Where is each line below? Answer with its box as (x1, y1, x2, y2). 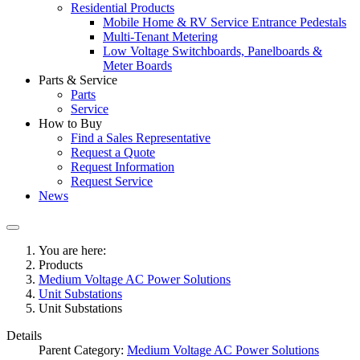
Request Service (71, 174, 153, 188)
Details (6, 329, 42, 342)
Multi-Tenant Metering (103, 30, 218, 43)
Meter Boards (103, 59, 172, 72)
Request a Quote (71, 145, 155, 159)
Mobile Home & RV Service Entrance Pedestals (103, 15, 346, 29)
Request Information (71, 160, 174, 174)
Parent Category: (39, 343, 127, 357)
